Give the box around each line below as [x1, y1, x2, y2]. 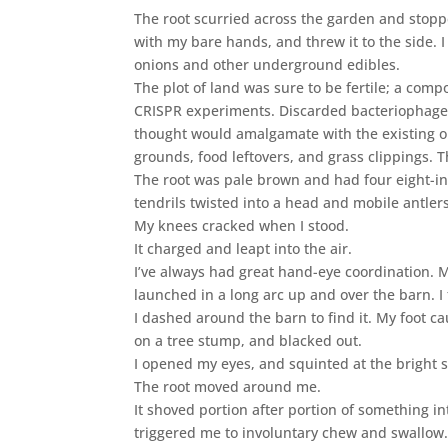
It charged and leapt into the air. [134, 238, 353, 258]
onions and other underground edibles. [134, 54, 401, 74]
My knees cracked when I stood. [134, 215, 350, 235]
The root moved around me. [134, 376, 322, 396]
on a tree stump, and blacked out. [134, 330, 363, 350]
